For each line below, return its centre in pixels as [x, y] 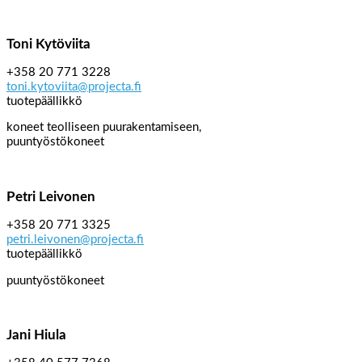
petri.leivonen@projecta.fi [75, 240]
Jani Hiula [36, 335]
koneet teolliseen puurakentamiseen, [104, 128]
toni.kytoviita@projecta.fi [74, 86]
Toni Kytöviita [48, 44]
